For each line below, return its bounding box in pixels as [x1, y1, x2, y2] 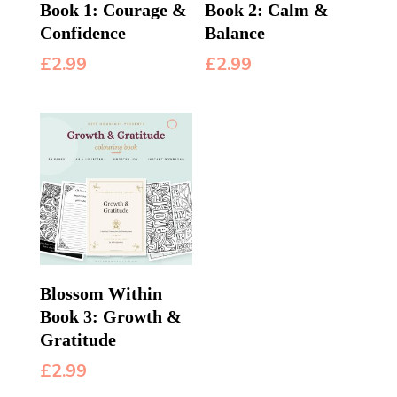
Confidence [39, 22, 126, 43]
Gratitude [39, 329, 116, 349]
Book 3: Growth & [39, 306, 182, 326]
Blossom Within [39, 283, 162, 303]
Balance [205, 22, 266, 43]
